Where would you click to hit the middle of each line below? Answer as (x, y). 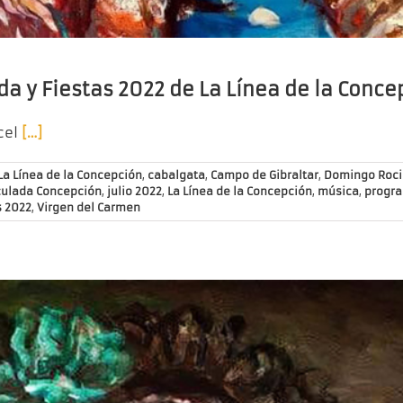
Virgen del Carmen (89, 208)
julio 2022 (134, 192)
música (338, 192)
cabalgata (176, 175)
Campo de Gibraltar (264, 175)
